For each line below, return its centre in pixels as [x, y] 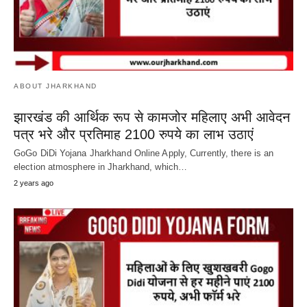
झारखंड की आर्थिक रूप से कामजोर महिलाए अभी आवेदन [152, 117]
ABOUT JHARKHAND [56, 86]
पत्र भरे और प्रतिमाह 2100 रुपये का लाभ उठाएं [134, 134]
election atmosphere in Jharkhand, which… [101, 167]
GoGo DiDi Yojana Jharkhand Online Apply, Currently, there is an [144, 153]
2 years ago [34, 183]
